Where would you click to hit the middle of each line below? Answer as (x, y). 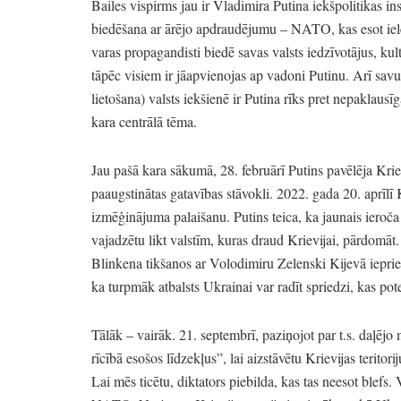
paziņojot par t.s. (307, 334)
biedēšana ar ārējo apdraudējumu (186, 28)
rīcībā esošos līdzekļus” (157, 357)
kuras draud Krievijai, (277, 239)
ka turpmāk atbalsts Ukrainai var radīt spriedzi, (222, 286)
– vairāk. (151, 334)
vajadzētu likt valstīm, (153, 239)
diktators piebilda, (226, 380)
